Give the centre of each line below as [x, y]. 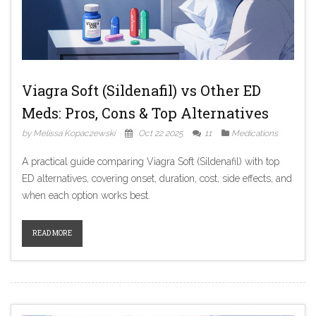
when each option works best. [86, 195]
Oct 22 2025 [161, 133]
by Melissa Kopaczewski [68, 133]
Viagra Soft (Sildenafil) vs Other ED [141, 90]
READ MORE [52, 233]
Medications [255, 133]
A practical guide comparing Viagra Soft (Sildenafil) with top [151, 162]
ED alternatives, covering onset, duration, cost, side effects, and [157, 178]
